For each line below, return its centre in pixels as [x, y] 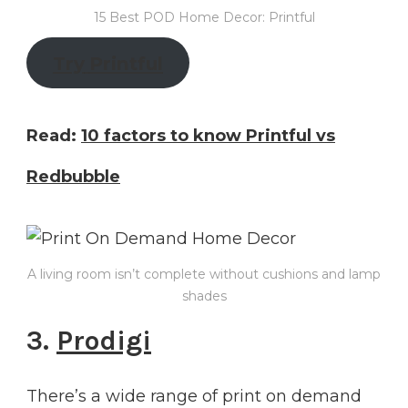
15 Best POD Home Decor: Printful [204, 17]
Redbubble [73, 176]
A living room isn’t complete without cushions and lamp [204, 274]
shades [204, 296]
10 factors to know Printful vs [208, 135]
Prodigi [104, 341]
